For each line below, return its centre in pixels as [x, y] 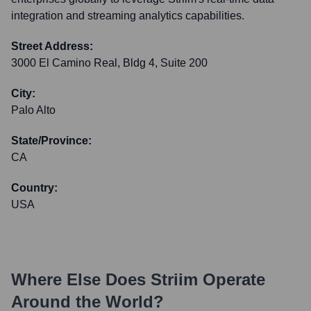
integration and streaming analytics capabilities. [128, 16]
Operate [232, 279]
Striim [174, 279]
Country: [34, 188]
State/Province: [51, 141]
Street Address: [52, 46]
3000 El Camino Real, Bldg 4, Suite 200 [109, 63]
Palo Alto [33, 110]
